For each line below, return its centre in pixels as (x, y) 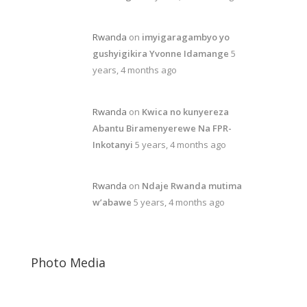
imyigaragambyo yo (185, 37)
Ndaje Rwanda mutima (192, 186)
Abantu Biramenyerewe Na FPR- (162, 128)
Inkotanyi (112, 144)
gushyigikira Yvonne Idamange (160, 53)
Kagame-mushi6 (67, 299)
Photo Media (68, 262)
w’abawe (112, 202)
